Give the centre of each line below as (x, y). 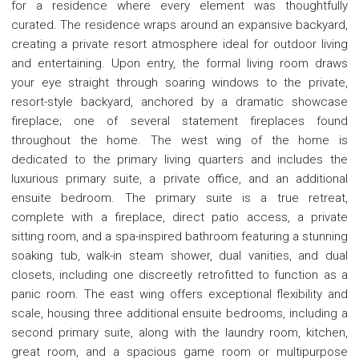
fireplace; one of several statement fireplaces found (179, 121)
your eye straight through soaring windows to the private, (179, 82)
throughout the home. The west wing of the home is (179, 140)
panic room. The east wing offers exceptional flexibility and (179, 294)
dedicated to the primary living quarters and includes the (179, 159)
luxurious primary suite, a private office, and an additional (179, 178)
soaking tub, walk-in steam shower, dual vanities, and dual (179, 255)
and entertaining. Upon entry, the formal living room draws (179, 63)
